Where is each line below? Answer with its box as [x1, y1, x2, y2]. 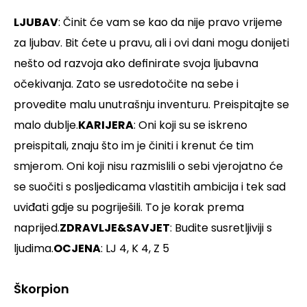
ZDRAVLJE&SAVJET [60, 220, 170, 236]
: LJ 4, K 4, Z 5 [101, 241, 169, 257]
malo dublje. [14, 117, 78, 134]
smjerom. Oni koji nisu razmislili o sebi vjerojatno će [14, 158, 283, 175]
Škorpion [14, 280, 69, 298]
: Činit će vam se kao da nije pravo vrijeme [58, 14, 282, 31]
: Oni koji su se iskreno [134, 117, 247, 134]
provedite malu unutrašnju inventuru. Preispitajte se [14, 97, 289, 113]
